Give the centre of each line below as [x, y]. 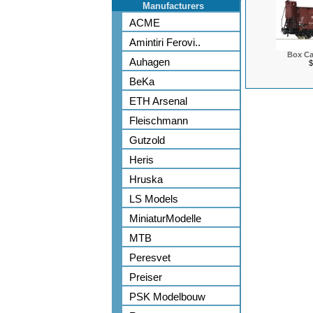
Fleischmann [159, 121]
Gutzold [147, 140]
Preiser [146, 277]
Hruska [146, 179]
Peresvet [150, 257]
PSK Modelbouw [167, 297]
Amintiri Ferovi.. [165, 42]
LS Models [154, 199]
